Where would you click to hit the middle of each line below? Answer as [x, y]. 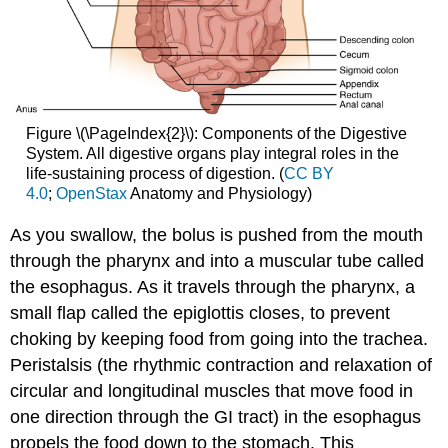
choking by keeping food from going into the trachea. [219, 338]
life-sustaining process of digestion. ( [154, 174]
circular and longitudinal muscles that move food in [212, 390]
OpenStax [91, 194]
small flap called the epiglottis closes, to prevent [200, 312]
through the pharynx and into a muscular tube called [217, 260]
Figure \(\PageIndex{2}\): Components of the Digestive [216, 134]
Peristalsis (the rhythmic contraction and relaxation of [221, 364]
